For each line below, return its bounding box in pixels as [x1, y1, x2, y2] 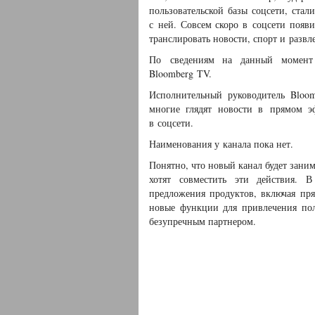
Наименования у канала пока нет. [149, 137, 293, 150]
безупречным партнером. [149, 214, 256, 228]
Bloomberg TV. [149, 67, 212, 80]
